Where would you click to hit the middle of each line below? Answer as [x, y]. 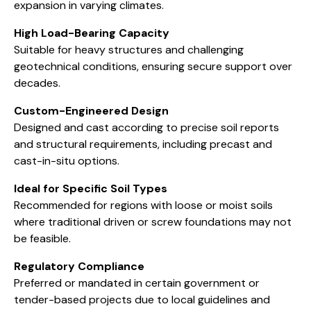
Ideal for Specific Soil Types [91, 188]
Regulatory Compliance [79, 266]
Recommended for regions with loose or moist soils [143, 205]
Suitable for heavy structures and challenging [129, 49]
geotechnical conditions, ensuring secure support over [153, 66]
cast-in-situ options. [67, 160]
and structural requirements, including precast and [143, 144]
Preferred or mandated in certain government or [137, 283]
